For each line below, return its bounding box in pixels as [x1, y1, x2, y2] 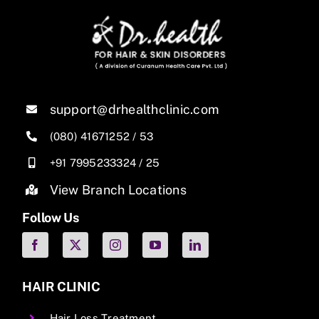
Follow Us [22, 209, 79, 225]
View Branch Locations [49, 182, 187, 197]
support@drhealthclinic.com [49, 102, 219, 117]
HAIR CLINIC [22, 278, 100, 294]
